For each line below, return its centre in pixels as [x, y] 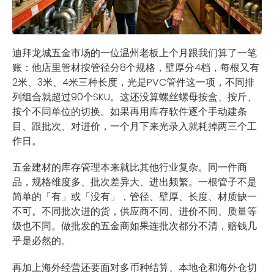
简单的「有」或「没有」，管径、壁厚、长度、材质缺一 [135, 197]
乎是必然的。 [42, 241]
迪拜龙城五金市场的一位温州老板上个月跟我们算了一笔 [135, 53]
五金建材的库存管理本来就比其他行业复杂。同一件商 [130, 168]
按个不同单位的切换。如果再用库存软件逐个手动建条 [130, 112]
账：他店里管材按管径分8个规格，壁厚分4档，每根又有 [136, 68]
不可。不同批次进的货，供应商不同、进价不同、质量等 [135, 212]
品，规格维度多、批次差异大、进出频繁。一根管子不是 [135, 182]
